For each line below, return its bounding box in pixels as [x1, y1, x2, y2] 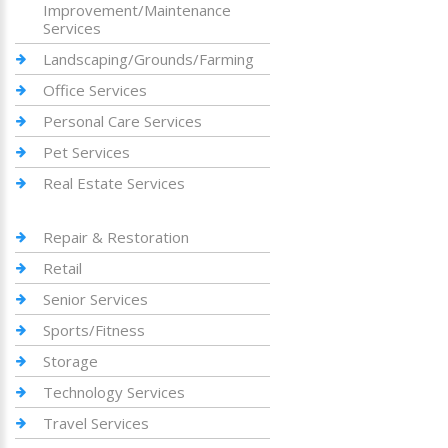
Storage [43, 351, 98, 371]
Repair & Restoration [43, 227, 189, 247]
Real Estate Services [43, 173, 185, 193]
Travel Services [43, 413, 149, 433]
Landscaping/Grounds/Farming [43, 49, 254, 69]
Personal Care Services [43, 111, 202, 131]
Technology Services [43, 382, 185, 402]
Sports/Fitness [43, 320, 145, 340]
